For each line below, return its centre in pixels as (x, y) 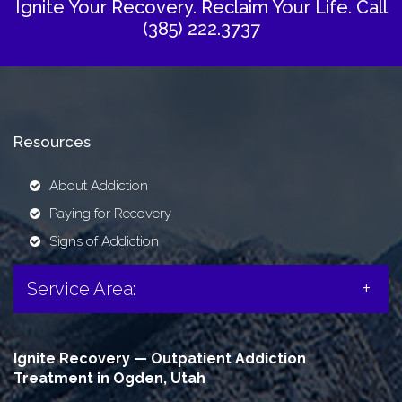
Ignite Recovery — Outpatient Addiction (160, 358)
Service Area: (81, 289)
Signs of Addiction (104, 241)
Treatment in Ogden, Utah (109, 378)
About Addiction (99, 186)
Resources (52, 142)
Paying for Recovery (110, 214)
